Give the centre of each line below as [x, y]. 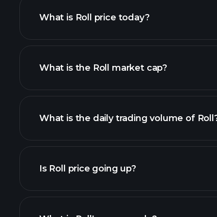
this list [197, 163]
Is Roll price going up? [88, 169]
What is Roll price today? [94, 17]
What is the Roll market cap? [103, 68]
